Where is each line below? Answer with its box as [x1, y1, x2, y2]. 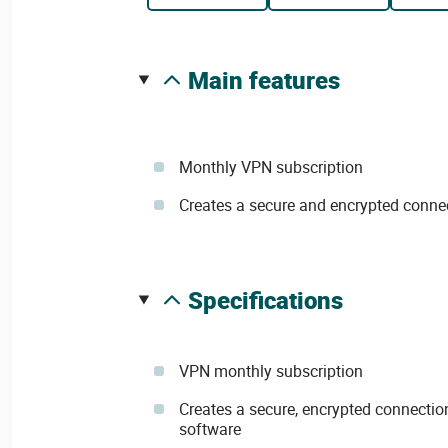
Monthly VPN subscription [178, 156, 363, 178]
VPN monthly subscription [178, 360, 363, 382]
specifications [202, 284, 343, 316]
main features [208, 64, 340, 96]
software [178, 418, 241, 440]
